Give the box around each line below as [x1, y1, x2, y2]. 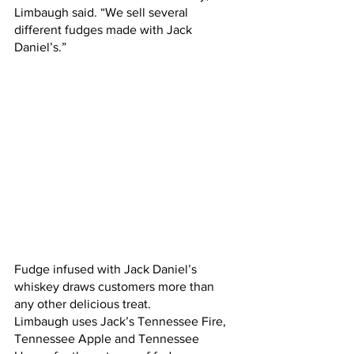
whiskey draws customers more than [14, 280, 217, 293]
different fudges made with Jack [14, 23, 195, 36]
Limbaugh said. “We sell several [14, 6, 191, 19]
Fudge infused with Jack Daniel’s [14, 262, 200, 276]
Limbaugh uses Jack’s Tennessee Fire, [14, 314, 229, 328]
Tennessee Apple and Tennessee [14, 332, 202, 345]
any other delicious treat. [14, 297, 154, 311]
